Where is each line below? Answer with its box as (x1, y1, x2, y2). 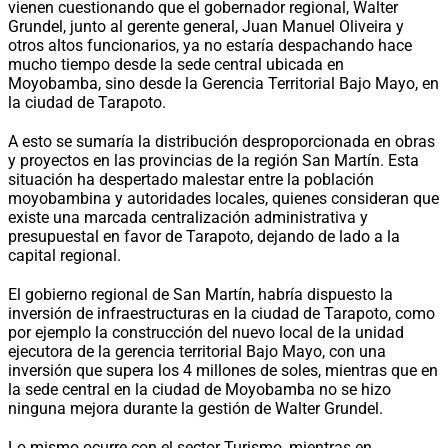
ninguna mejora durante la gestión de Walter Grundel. (8, 398, 383, 418)
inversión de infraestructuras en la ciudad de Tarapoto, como (8, 303, 435, 323)
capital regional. (8, 245, 121, 265)
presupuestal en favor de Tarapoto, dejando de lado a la (8, 226, 400, 246)
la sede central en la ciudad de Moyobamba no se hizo (8, 379, 391, 399)
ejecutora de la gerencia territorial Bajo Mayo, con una (8, 341, 386, 361)
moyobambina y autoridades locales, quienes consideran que (8, 188, 439, 208)
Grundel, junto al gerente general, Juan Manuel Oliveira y (8, 16, 404, 36)
